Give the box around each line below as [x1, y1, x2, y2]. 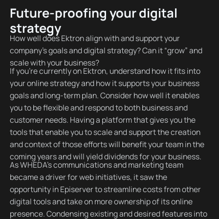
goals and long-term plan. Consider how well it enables [9, 89, 199, 101]
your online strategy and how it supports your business [9, 77, 199, 88]
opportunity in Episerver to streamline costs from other [9, 183, 201, 195]
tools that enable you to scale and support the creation [9, 126, 200, 137]
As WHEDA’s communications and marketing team [9, 159, 183, 170]
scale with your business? [9, 57, 99, 68]
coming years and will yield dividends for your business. [9, 151, 204, 162]
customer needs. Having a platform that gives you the [9, 114, 196, 125]
